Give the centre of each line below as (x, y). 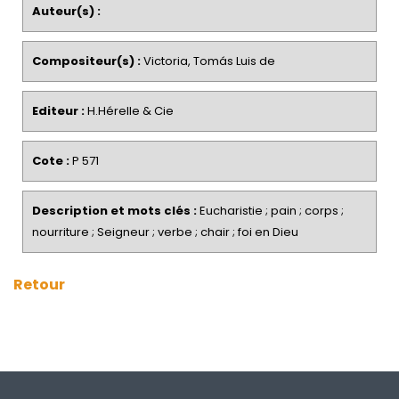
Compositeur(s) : (86, 61)
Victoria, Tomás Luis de (208, 61)
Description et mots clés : (114, 211)
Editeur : (58, 111)
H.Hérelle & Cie (129, 111)
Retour (39, 285)
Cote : (51, 161)
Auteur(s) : (66, 11)
